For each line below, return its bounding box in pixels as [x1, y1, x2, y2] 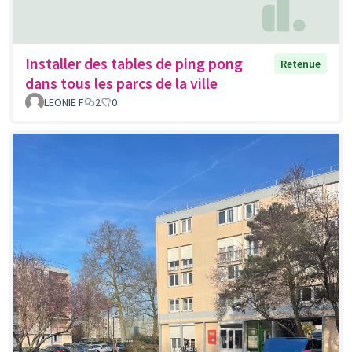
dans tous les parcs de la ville [25, 73, 218, 93]
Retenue [280, 57, 321, 71]
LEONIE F [44, 95, 84, 110]
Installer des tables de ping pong [25, 53, 243, 74]
